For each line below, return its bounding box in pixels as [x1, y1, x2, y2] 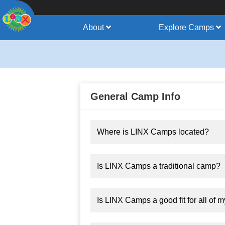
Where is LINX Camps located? [97, 128, 209, 136]
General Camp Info [90, 91, 180, 102]
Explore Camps [158, 23, 216, 32]
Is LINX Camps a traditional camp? [97, 162, 220, 170]
